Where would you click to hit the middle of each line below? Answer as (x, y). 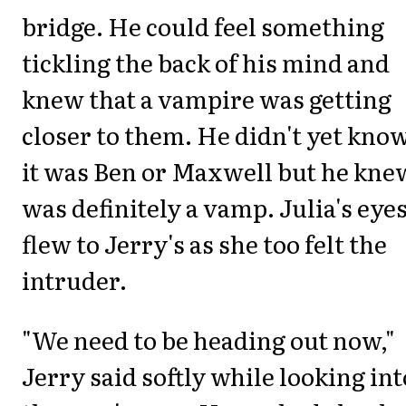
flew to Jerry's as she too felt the (204, 244)
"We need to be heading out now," (208, 340)
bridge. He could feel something (203, 26)
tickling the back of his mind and (206, 63)
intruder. (74, 280)
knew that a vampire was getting (207, 99)
